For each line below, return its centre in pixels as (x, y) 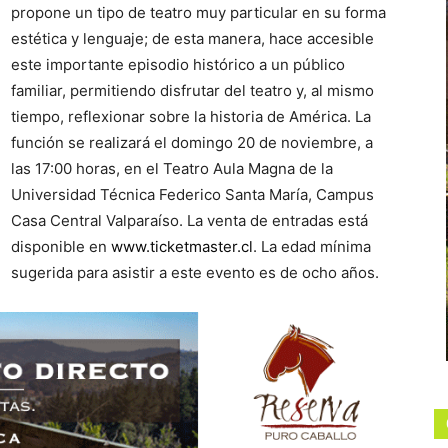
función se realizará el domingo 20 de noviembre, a (192, 142)
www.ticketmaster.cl (182, 246)
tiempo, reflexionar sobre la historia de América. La (191, 116)
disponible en (61, 246)
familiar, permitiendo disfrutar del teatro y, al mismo (192, 90)
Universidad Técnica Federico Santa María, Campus (192, 194)
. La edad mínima (312, 246)
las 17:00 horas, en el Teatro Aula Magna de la (172, 168)
